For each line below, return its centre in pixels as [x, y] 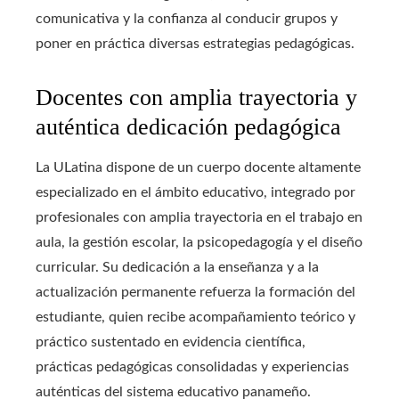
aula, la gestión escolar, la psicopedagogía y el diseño [199, 243]
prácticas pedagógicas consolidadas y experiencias [192, 367]
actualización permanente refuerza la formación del [195, 293]
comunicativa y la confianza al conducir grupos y [187, 19]
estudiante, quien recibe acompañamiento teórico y [195, 318]
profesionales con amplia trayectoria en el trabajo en [199, 218]
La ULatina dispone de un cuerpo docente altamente [198, 168]
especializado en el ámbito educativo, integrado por [195, 193]
